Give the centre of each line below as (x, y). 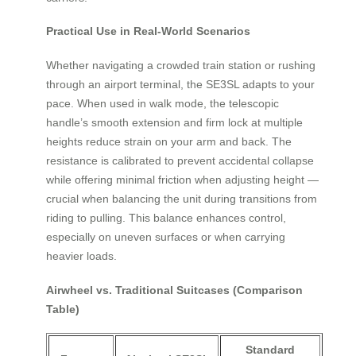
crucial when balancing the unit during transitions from (182, 199)
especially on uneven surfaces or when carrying (166, 237)
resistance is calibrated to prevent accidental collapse (180, 161)
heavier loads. (81, 256)
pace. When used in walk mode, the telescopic (163, 104)
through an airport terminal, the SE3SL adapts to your (180, 85)
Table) (63, 309)
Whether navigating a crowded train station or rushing (181, 66)
